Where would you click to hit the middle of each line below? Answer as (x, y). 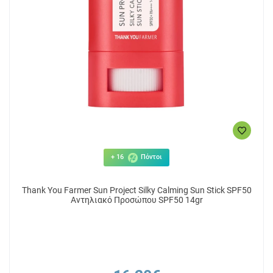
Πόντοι (151, 157)
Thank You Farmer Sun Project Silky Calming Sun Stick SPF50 (136, 190)
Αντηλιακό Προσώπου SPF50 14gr (136, 200)
